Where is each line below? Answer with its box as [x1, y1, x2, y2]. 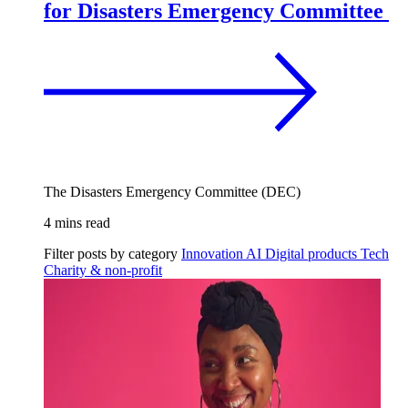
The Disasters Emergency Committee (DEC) [44, 184, 301, 199]
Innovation [181, 246, 246, 261]
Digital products [265, 246, 361, 261]
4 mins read [44, 215, 110, 230]
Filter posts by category [44, 246, 178, 261]
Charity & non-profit [44, 262, 162, 278]
